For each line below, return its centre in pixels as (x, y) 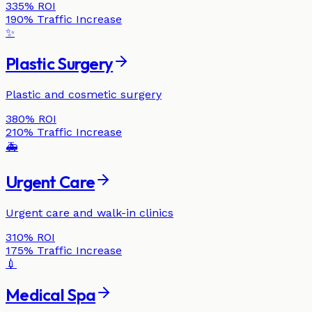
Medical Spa (51, 294)
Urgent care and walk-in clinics (89, 213)
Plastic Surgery (60, 64)
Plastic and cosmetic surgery (84, 95)
